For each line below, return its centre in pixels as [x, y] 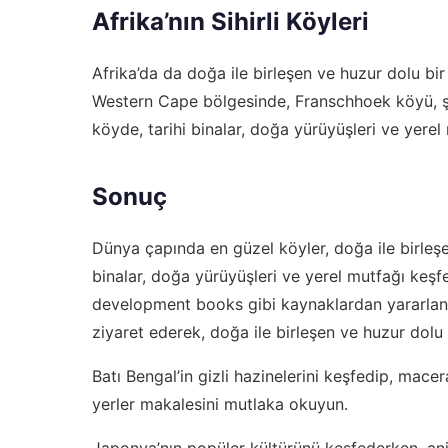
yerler [113, 403]
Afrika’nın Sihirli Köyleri [230, 21]
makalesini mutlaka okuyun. [241, 403]
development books [167, 303]
